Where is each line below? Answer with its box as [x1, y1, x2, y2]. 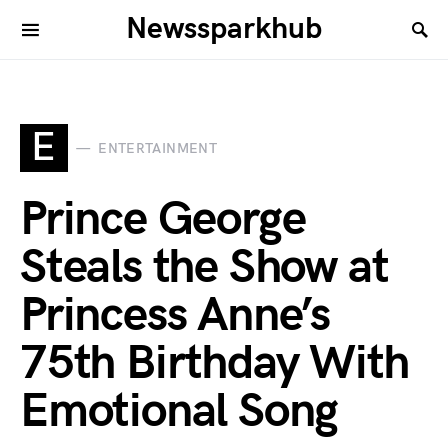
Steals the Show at [20, 239, 389, 296]
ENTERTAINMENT [98, 139, 217, 157]
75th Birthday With [20, 335, 409, 392]
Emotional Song [20, 383, 339, 440]
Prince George [20, 191, 306, 248]
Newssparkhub [126, 11, 322, 47]
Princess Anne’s [20, 287, 330, 344]
